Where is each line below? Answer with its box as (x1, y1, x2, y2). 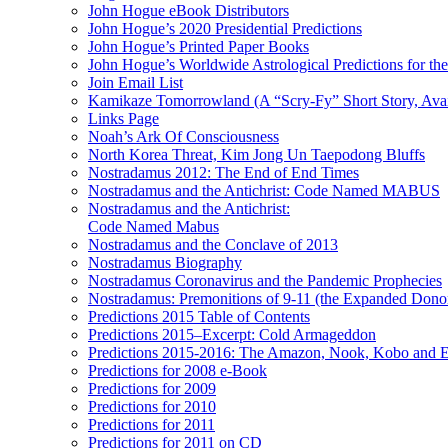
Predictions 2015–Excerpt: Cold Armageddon (88, 325, 376, 343)
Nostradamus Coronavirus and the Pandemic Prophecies (88, 271, 442, 289)
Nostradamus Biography (88, 253, 242, 271)
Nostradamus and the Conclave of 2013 (88, 235, 338, 253)
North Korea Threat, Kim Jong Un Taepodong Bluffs (88, 145, 425, 163)
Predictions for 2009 (88, 379, 216, 397)
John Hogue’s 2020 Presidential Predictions (88, 19, 362, 37)
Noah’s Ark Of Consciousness (88, 127, 279, 145)
